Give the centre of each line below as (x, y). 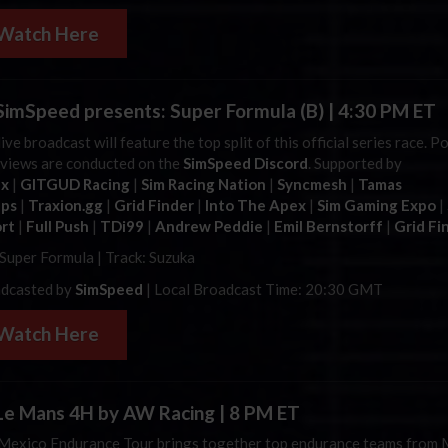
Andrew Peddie (209, 225)
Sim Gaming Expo (376, 204)
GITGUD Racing (75, 183)
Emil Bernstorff (328, 225)
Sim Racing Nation (203, 183)
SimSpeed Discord (245, 162)
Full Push (57, 225)
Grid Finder (154, 204)
